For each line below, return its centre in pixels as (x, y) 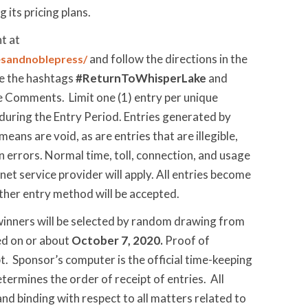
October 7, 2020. (117, 240)
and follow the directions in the (167, 59)
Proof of (186, 240)
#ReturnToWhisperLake (141, 78)
